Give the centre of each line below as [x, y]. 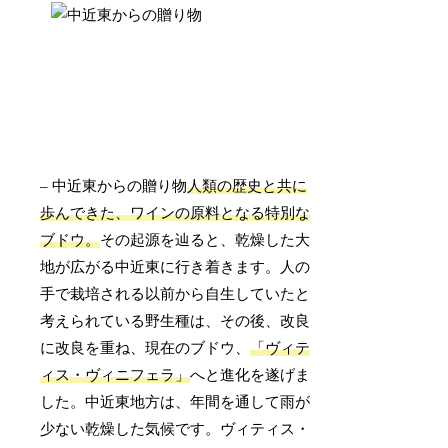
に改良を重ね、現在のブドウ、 [145, 348]
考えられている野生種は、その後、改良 [175, 321]
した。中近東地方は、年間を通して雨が [175, 402]
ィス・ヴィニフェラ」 [115, 375]
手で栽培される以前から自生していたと [175, 294]
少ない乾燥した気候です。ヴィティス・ [175, 429]
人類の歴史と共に [247, 186]
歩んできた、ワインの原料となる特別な [175, 213]
